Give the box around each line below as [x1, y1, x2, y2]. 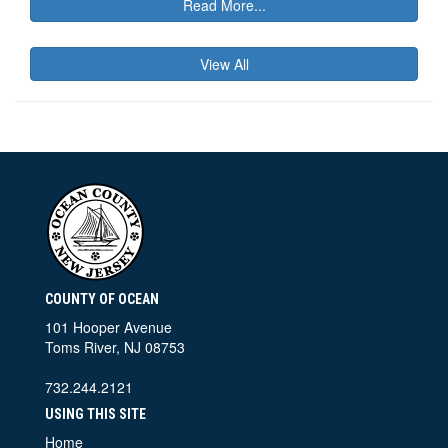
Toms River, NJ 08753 [45, 336, 185, 357]
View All [199, 53, 249, 74]
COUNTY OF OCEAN [45, 290, 159, 307]
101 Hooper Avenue [45, 316, 172, 337]
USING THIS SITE [45, 405, 146, 422]
